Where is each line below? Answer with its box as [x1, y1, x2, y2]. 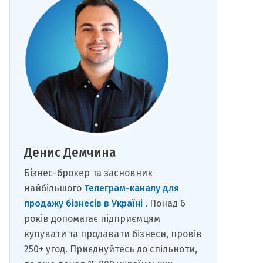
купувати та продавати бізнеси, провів [24, 228, 202, 240]
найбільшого [24, 182, 84, 194]
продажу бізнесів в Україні [24, 197, 145, 209]
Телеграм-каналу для [84, 182, 179, 194]
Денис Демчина [24, 144, 116, 160]
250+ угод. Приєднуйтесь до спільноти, [24, 243, 197, 255]
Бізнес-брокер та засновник [24, 167, 153, 178]
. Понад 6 [145, 197, 186, 209]
